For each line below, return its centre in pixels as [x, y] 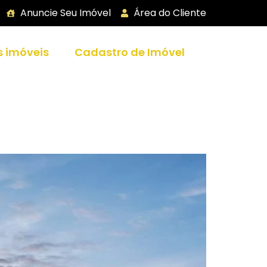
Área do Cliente [170, 13]
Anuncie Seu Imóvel [65, 13]
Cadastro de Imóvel [130, 52]
